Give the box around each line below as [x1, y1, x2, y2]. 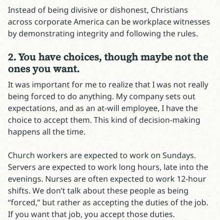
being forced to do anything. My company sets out [8, 91, 195, 102]
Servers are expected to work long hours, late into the [8, 162, 208, 172]
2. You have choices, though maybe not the [8, 50, 208, 64]
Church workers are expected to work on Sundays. [8, 150, 196, 161]
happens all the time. [8, 126, 87, 137]
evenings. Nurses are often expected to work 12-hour [8, 173, 206, 184]
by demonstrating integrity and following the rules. [8, 28, 198, 39]
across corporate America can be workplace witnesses [8, 16, 210, 27]
